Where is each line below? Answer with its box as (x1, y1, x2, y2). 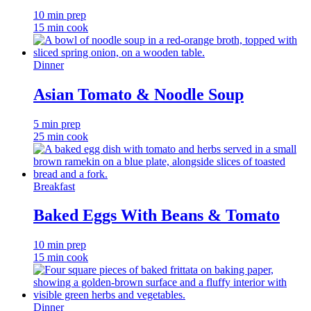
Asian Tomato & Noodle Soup (33, 85, 244, 103)
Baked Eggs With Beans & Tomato (33, 206, 280, 225)
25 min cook (33, 130, 88, 142)
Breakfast (33, 180, 75, 192)
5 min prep (33, 117, 81, 130)
